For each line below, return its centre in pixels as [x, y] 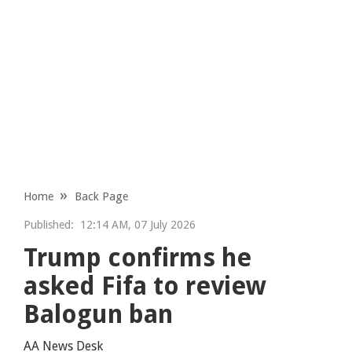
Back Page [102, 196]
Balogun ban [99, 314]
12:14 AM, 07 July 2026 [135, 224]
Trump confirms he [138, 257]
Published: [49, 224]
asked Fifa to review [145, 286]
